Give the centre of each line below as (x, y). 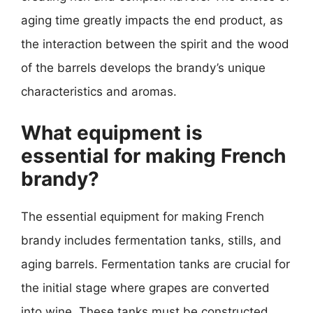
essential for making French (153, 155)
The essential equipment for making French (143, 216)
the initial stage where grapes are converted (145, 287)
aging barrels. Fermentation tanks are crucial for (155, 264)
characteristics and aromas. (99, 92)
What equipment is (112, 132)
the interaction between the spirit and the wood (155, 44)
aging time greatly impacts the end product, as (152, 20)
